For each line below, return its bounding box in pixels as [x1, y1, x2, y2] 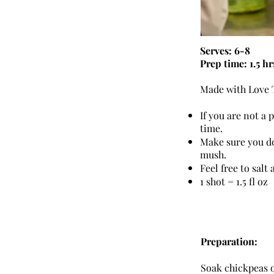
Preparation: [201, 235, 257, 248]
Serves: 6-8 [200, 44, 253, 57]
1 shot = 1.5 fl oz [200, 175, 268, 188]
